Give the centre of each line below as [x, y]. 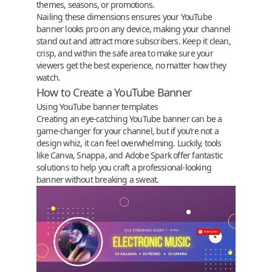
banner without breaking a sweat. [98, 179]
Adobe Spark [148, 155]
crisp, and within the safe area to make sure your [125, 53]
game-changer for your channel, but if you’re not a [127, 131]
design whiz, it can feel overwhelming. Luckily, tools [129, 143]
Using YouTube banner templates [97, 106]
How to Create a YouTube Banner [114, 92]
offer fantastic [197, 155]
